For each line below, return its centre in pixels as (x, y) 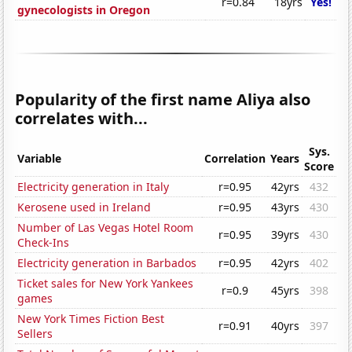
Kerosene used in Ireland (84, 207)
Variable (40, 159)
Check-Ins (44, 243)
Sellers (35, 334)
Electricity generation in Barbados (107, 263)
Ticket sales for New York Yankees (106, 284)
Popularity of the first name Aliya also (163, 100)
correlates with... (82, 119)
